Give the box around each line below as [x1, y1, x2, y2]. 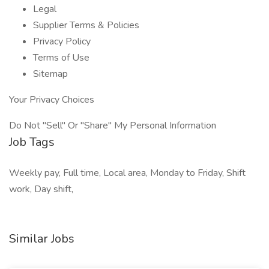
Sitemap [33, 67, 68, 80]
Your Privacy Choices [9, 93, 94, 106]
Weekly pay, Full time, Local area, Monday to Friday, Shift [9, 166, 246, 180]
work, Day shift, [9, 183, 73, 196]
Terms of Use [33, 51, 89, 64]
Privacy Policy [33, 35, 91, 48]
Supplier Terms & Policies [33, 19, 139, 32]
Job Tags [9, 134, 55, 150]
